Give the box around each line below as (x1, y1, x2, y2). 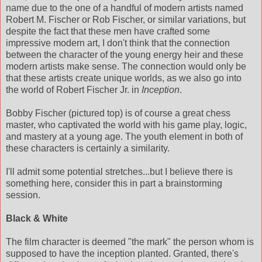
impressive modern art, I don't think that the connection (6, 38, 230, 49)
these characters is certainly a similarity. (6, 143, 170, 154)
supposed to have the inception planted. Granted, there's (6, 249, 239, 259)
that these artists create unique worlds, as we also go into (6, 73, 242, 84)
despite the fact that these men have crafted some (6, 26, 210, 37)
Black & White (6, 213, 68, 224)
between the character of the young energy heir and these (6, 50, 243, 60)
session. (6, 190, 40, 201)
